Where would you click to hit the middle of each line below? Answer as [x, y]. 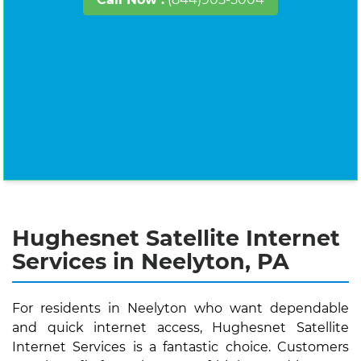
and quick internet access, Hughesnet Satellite [180, 328]
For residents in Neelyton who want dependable [180, 308]
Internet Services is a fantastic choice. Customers [180, 347]
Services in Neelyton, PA [151, 261]
